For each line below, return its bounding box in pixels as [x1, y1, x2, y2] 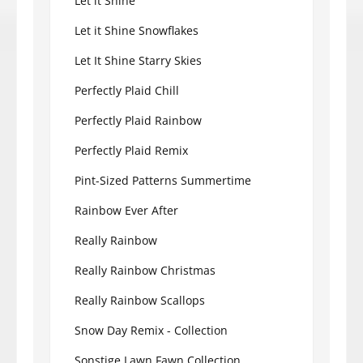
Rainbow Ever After [75, 202, 178, 218]
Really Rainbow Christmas [75, 262, 216, 278]
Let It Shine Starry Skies [75, 52, 202, 68]
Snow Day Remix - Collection [75, 322, 228, 338]
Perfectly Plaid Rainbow [75, 112, 202, 128]
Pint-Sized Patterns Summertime [75, 172, 251, 188]
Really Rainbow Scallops [75, 292, 205, 308]
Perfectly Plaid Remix [75, 142, 188, 158]
